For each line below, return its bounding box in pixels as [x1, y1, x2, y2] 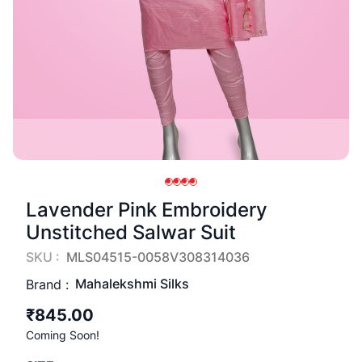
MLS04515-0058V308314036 [66, 249, 250, 265]
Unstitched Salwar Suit [26, 221, 236, 244]
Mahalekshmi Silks [75, 276, 189, 292]
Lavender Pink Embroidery [26, 198, 267, 221]
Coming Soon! [26, 328, 99, 342]
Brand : [26, 276, 69, 293]
